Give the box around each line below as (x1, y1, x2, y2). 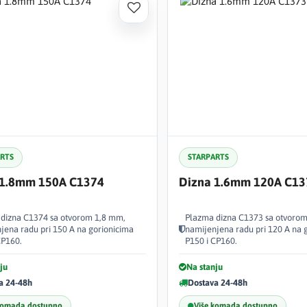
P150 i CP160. (185, 235, 237, 246)
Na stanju (186, 261, 223, 272)
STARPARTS (188, 152, 229, 162)
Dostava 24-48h (188, 277, 247, 288)
